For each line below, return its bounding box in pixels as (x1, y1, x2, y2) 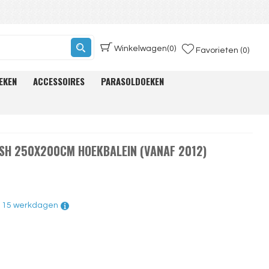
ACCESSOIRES (33, 74, 85, 88)
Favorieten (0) (195, 46, 249, 55)
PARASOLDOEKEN (101, 74, 165, 88)
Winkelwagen (113, 44, 167, 53)
